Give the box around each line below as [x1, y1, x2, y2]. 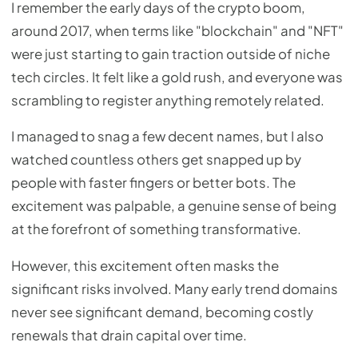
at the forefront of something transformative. [11, 221, 301, 238]
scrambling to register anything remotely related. [11, 91, 324, 109]
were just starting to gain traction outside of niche [11, 45, 330, 62]
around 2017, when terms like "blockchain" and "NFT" [11, 22, 344, 39]
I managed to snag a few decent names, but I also [11, 128, 324, 145]
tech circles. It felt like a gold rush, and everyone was [11, 68, 343, 86]
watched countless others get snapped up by [11, 151, 301, 169]
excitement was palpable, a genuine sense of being [11, 197, 336, 215]
